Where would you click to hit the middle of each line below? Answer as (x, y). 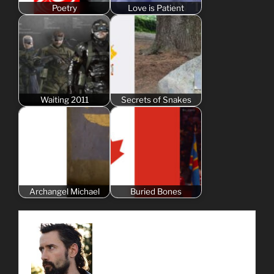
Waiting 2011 (64, 99)
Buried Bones (156, 191)
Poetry (64, 8)
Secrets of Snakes (156, 99)
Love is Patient (156, 8)
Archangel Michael (64, 191)
